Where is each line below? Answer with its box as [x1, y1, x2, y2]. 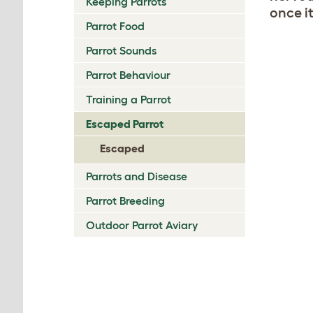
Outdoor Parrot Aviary [86, 219, 198, 231]
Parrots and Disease [86, 170, 187, 182]
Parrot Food [86, 20, 145, 32]
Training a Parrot [86, 93, 171, 105]
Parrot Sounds [86, 44, 156, 57]
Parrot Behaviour [86, 68, 170, 81]
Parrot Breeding [86, 194, 165, 207]
